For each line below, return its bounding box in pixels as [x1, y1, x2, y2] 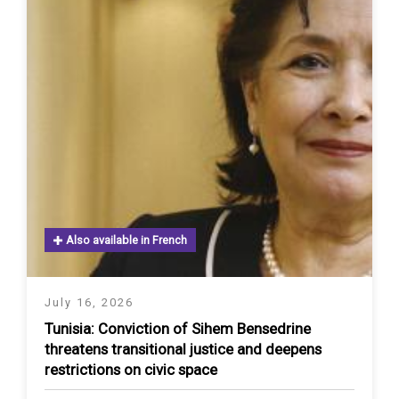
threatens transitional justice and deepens [45, 340, 322, 359]
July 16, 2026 [45, 296, 134, 310]
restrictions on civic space [45, 361, 217, 379]
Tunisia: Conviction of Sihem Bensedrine [45, 320, 311, 338]
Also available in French [63, 233, 187, 248]
